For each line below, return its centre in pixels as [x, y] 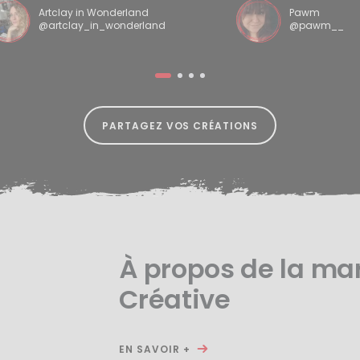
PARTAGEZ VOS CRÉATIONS [180, 125]
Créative [175, 300]
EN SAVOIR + [155, 350]
